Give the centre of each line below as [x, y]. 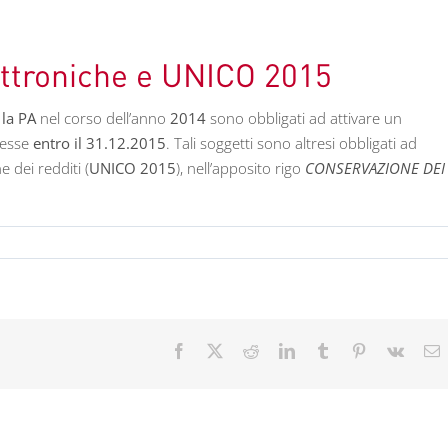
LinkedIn [322, 349]
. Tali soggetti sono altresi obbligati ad [291, 143]
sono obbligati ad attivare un [304, 118]
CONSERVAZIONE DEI [375, 168]
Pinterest [392, 349]
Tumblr [352, 349]
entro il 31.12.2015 [99, 143]
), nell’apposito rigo [240, 168]
